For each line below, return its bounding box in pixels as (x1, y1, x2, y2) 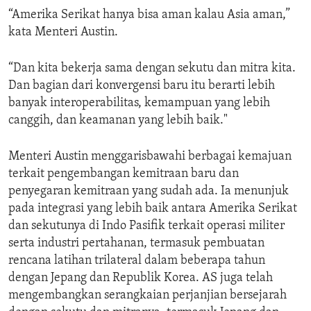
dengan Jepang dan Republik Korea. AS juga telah (8, 271, 273, 285)
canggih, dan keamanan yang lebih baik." (8, 114, 228, 128)
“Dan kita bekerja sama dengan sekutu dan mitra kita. (8, 62, 296, 76)
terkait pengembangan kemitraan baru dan (8, 167, 239, 181)
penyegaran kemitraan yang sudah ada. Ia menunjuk (8, 185, 289, 199)
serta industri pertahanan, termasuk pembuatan (8, 237, 264, 251)
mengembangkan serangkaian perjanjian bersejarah (8, 289, 287, 303)
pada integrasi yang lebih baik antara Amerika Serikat (8, 202, 297, 216)
